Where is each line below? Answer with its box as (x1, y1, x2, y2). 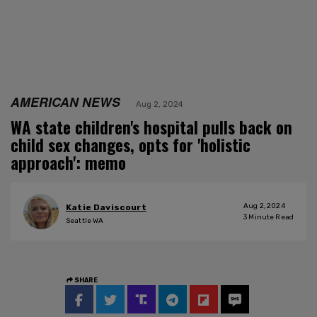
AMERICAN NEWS (11, 92, 120, 110)
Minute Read (247, 212, 294, 221)
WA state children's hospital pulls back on (11, 115, 292, 139)
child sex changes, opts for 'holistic (11, 132, 250, 157)
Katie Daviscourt (66, 202, 146, 213)
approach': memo (11, 150, 126, 175)
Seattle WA (66, 217, 104, 226)
